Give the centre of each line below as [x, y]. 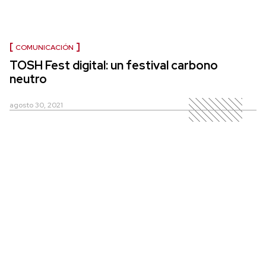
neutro [28, 79]
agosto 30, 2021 [36, 105]
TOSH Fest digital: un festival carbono [114, 65]
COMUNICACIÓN [45, 47]
